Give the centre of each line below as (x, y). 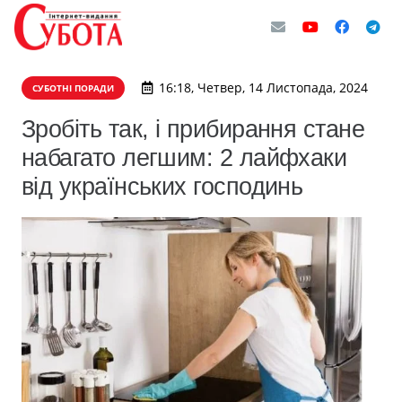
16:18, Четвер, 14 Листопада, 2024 (263, 87)
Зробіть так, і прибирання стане (193, 129)
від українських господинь (162, 186)
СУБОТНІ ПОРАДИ (73, 88)
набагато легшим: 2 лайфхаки (184, 157)
